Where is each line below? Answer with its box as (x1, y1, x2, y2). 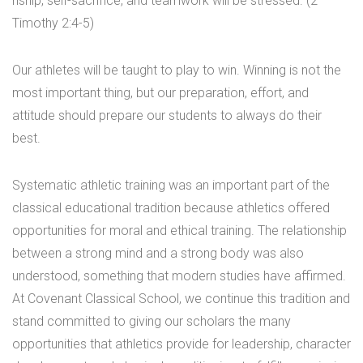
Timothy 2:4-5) (12, 15, 94, 32)
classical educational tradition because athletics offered (12, 200, 330, 216)
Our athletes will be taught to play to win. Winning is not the (12, 62, 341, 79)
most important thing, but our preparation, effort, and (12, 85, 309, 101)
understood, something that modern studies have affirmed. (12, 268, 346, 284)
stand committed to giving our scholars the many (12, 314, 291, 330)
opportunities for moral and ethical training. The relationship (12, 223, 347, 239)
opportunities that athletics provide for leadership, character (12, 336, 351, 352)
